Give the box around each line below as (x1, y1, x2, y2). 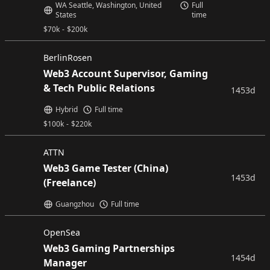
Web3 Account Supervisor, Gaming (43, 67, 208, 80)
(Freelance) (43, 176, 96, 189)
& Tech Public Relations (43, 81, 155, 95)
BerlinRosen (43, 52, 92, 63)
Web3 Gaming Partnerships (43, 242, 175, 255)
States (55, 10, 77, 20)
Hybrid (55, 104, 78, 115)
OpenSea (43, 227, 80, 238)
